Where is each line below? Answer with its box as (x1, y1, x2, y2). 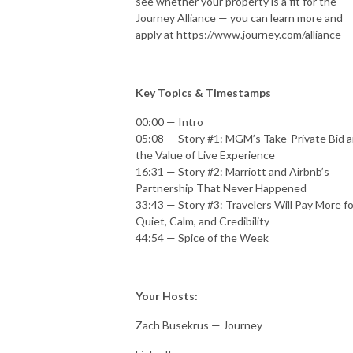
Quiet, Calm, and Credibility (136, 214, 269, 228)
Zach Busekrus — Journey (136, 318, 262, 332)
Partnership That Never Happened (136, 180, 307, 195)
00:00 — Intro (136, 114, 203, 128)
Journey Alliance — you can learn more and (136, 10, 343, 24)
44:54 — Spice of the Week (136, 230, 269, 244)
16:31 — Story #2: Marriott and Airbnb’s (136, 164, 329, 178)
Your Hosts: (136, 288, 198, 303)
